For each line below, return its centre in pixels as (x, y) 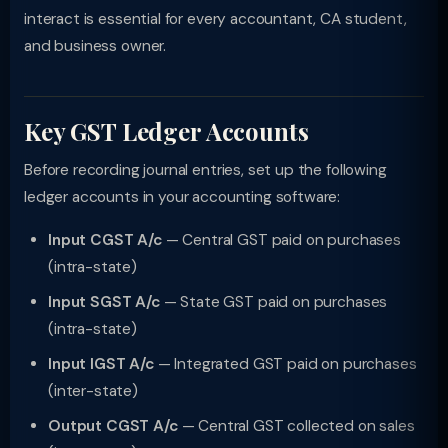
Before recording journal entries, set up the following (205, 170)
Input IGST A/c (101, 364)
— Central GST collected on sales (296, 426)
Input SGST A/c (104, 302)
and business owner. (95, 46)
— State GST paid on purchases (273, 302)
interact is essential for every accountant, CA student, (215, 19)
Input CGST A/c (105, 240)
